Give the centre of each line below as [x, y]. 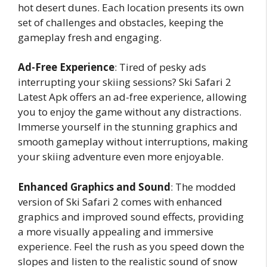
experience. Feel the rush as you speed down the [131, 246]
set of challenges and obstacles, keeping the [121, 22]
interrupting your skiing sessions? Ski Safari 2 [125, 82]
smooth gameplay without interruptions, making [133, 142]
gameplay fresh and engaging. [90, 37]
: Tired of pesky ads [160, 67]
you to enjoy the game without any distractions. [130, 112]
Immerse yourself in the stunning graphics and [128, 127]
